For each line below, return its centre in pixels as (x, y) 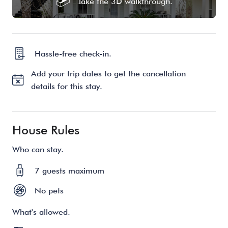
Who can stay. (38, 149)
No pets (49, 190)
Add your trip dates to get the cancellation (109, 73)
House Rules (46, 130)
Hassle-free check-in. (73, 53)
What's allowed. (41, 212)
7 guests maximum (69, 170)
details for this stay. (67, 86)
